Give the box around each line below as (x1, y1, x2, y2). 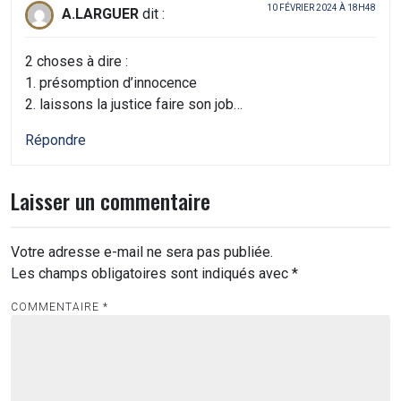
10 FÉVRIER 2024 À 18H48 (267, 2, 376, 13)
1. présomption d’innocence (25, 73, 197, 91)
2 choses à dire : (25, 52, 128, 70)
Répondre (25, 131, 86, 149)
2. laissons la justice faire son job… (25, 95, 243, 113)
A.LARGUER (62, 4, 139, 22)
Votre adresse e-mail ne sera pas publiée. (11, 243, 273, 260)
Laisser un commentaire (11, 183, 210, 217)
